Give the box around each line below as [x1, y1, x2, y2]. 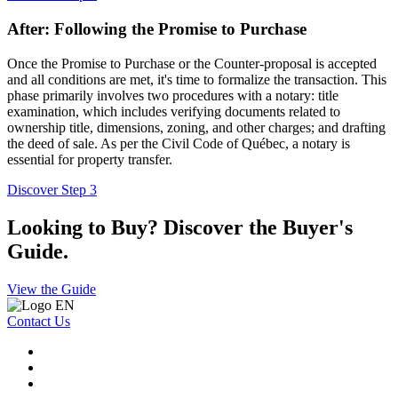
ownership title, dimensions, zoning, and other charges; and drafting [7, 119, 386, 135]
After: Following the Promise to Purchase [7, 20, 306, 39]
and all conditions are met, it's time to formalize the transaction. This [7, 71, 386, 87]
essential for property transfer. [7, 151, 172, 167]
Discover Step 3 [7, 181, 97, 197]
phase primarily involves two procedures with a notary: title [7, 87, 338, 103]
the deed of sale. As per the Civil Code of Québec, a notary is [7, 135, 350, 151]
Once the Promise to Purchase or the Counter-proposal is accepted [7, 55, 377, 71]
